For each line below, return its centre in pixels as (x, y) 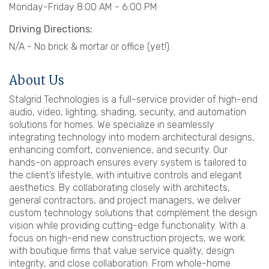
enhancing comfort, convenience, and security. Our (118, 150)
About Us (37, 80)
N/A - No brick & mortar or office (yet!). (90, 47)
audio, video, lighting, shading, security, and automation (128, 112)
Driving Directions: (51, 29)
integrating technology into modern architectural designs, (132, 138)
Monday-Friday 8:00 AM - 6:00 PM (83, 7)
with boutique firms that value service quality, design (122, 251)
